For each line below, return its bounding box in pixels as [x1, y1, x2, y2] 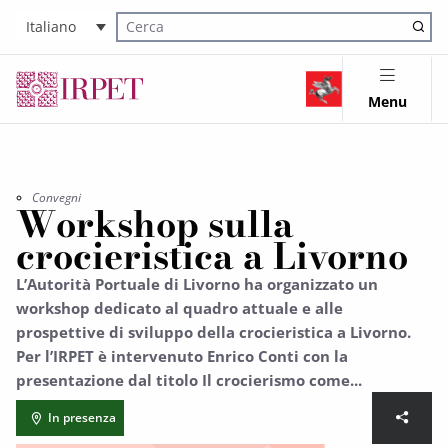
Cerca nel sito [117, 29, 193, 47]
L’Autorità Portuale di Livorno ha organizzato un [16, 274, 378, 294]
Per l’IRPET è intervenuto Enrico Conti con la [16, 346, 348, 366]
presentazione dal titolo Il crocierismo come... [16, 370, 362, 390]
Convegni [32, 189, 81, 206]
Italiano [26, 17, 76, 37]
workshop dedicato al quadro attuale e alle [16, 298, 343, 318]
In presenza [48, 409, 116, 426]
